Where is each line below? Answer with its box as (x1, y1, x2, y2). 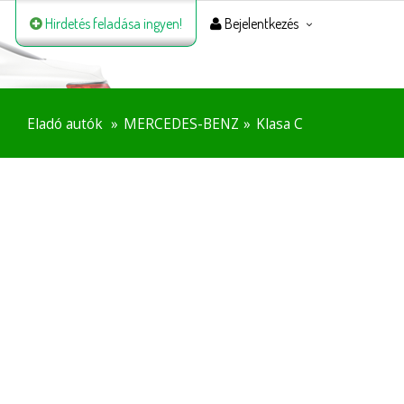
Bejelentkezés (222, 14, 298, 32)
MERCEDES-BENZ (124, 115, 239, 133)
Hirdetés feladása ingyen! (42, 14, 182, 32)
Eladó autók (27, 115, 103, 133)
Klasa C (256, 115, 303, 133)
